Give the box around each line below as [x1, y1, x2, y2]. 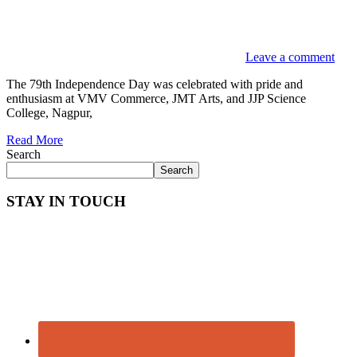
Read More [6, 132, 63, 147]
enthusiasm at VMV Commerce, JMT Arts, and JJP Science [6, 91, 306, 105]
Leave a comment [245, 49, 335, 64]
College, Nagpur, [6, 105, 92, 120]
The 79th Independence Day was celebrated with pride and [6, 76, 303, 91]
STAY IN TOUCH [6, 193, 126, 210]
